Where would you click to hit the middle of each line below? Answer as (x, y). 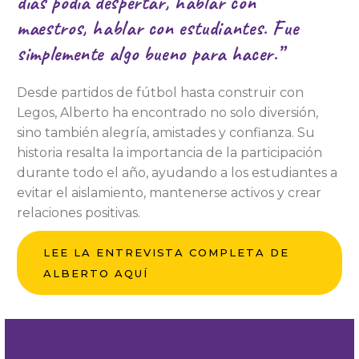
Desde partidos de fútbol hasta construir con (161, 93)
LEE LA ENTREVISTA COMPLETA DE (166, 252)
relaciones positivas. (79, 213)
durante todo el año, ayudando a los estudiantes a (177, 173)
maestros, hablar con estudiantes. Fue (158, 28)
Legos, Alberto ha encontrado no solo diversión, (168, 113)
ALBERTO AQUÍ (96, 273)
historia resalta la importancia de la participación (170, 153)
